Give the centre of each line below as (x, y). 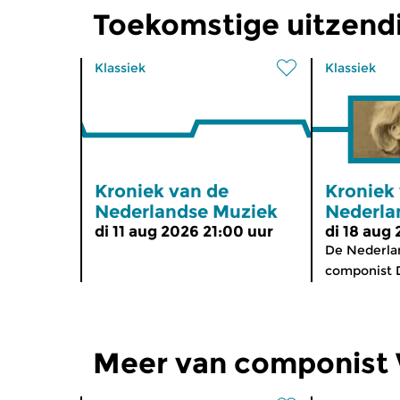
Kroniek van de (162, 191)
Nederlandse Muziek (186, 211)
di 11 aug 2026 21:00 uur (184, 231)
